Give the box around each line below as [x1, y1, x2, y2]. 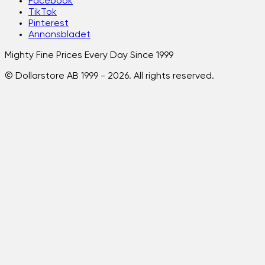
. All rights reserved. [129, 72, 214, 81]
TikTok [28, 8, 57, 17]
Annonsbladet [28, 30, 91, 40]
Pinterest [28, 19, 69, 28]
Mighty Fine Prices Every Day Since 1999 [5, 51, 173, 60]
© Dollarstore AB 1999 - [5, 72, 108, 81]
